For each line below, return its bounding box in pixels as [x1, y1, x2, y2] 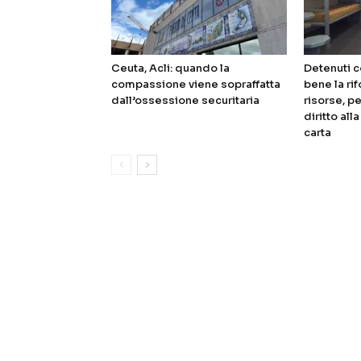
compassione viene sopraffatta [111, 77, 280, 92]
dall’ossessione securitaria [111, 93, 259, 108]
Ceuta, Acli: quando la [111, 61, 230, 76]
